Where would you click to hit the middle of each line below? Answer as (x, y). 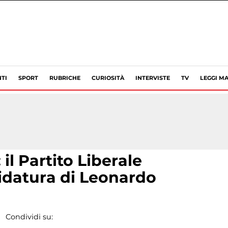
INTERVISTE (153, 78)
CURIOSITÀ (108, 78)
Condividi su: (29, 217)
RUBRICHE (65, 78)
